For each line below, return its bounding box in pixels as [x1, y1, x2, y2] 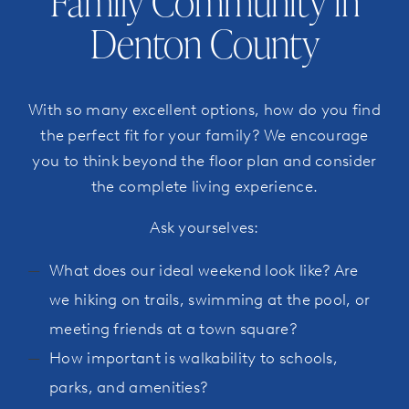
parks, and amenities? [49, 378, 209, 397]
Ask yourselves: [150, 218, 259, 237]
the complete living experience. [90, 177, 319, 196]
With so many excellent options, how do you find [27, 100, 382, 120]
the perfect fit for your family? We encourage [40, 126, 369, 145]
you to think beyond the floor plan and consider [32, 152, 377, 171]
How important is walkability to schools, [49, 349, 338, 368]
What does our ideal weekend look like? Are [49, 261, 359, 280]
